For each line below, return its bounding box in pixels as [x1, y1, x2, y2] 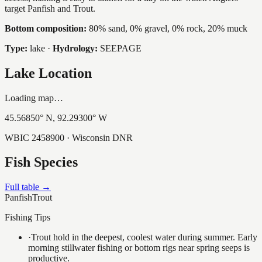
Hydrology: [53, 43, 98, 53]
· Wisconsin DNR [64, 132, 133, 143]
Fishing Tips [5, 212, 50, 223]
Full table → [5, 182, 51, 192]
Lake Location [5, 65, 92, 81]
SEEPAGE [100, 43, 142, 53]
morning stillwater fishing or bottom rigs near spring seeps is [28, 243, 250, 253]
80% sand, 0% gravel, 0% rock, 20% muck [89, 23, 247, 33]
